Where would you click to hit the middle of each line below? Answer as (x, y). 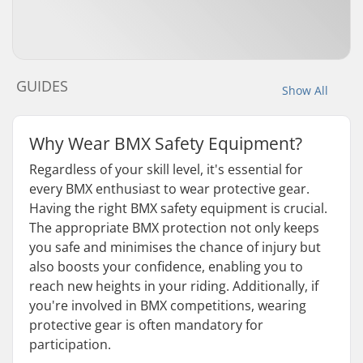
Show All (305, 90)
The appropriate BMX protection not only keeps (174, 228)
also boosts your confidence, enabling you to (166, 267)
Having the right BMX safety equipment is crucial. (178, 208)
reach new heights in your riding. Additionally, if (174, 286)
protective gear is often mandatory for (146, 325)
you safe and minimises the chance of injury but (175, 247)
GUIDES (42, 86)
